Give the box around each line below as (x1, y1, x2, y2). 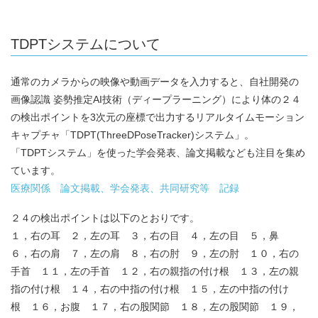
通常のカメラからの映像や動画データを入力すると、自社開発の (11, 76, 299, 88)
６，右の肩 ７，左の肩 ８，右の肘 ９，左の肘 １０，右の (11, 248, 299, 260)
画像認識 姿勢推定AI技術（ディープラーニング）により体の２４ (11, 94, 301, 106)
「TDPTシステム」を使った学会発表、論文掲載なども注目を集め (11, 147, 305, 159)
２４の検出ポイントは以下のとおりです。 (11, 212, 199, 224)
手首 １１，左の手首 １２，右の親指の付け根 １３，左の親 (11, 265, 299, 278)
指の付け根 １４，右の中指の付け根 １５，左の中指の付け (11, 283, 289, 295)
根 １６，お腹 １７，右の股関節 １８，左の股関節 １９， (11, 301, 299, 313)
